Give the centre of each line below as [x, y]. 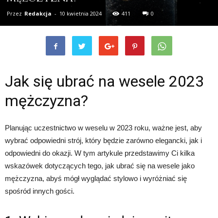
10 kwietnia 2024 [81, 13]
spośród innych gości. [40, 191]
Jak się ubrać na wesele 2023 [104, 81]
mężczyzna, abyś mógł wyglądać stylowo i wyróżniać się [96, 178]
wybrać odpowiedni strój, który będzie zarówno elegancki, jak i [103, 140]
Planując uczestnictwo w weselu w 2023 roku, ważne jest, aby [103, 127]
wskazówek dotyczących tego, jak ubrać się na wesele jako [100, 165]
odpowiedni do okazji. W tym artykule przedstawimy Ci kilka [100, 153]
